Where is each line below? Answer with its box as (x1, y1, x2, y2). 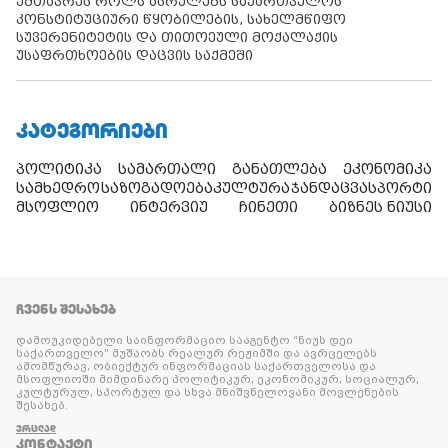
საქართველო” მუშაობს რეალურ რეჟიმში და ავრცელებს (16, 348, 377, 360)
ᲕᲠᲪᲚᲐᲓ (16, 422, 56, 436)
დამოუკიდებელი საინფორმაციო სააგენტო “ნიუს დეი (16, 335, 353, 347)
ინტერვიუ (130, 199, 208, 216)
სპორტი (368, 180, 432, 197)
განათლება (232, 161, 327, 178)
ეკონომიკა (343, 161, 432, 178)
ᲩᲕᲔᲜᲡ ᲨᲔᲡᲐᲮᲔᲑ (16, 300, 116, 319)
